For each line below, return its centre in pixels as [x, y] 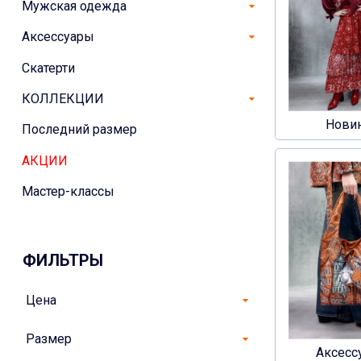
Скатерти [48, 68]
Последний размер [79, 130]
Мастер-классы [68, 192]
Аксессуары [58, 37]
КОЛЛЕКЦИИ [63, 99]
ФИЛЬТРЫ [63, 261]
